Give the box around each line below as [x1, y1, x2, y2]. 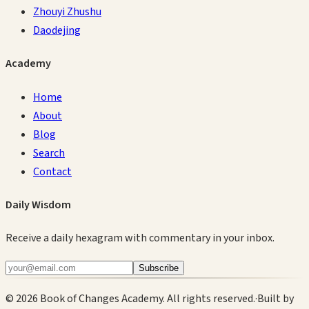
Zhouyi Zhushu [33, 4, 101, 20]
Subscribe [139, 263, 179, 274]
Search [33, 145, 65, 161]
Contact [33, 163, 72, 179]
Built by [257, 291, 294, 307]
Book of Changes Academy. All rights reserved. [38, 291, 255, 307]
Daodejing [33, 23, 81, 39]
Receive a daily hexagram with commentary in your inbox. [6, 230, 275, 246]
